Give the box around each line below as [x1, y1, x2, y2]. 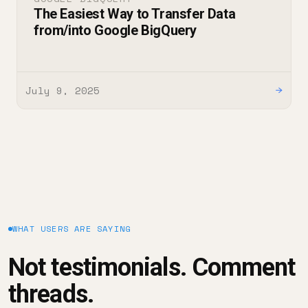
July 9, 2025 [25, 82, 100, 98]
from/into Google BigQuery [34, 21, 197, 38]
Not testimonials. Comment [8, 252, 296, 282]
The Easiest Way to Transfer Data [34, 5, 236, 22]
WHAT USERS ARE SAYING [12, 222, 131, 234]
